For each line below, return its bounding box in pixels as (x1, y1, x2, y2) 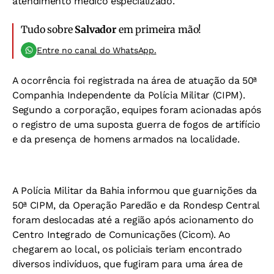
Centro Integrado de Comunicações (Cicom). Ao (12, 229, 231, 241)
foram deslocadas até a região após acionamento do (12, 214, 254, 226)
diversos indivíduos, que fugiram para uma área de (12, 258, 243, 270)
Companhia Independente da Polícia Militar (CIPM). (12, 89, 245, 102)
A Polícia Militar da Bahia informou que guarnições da (12, 185, 257, 197)
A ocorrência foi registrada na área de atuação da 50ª (12, 75, 257, 87)
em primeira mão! (116, 23, 202, 36)
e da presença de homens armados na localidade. (12, 133, 240, 146)
